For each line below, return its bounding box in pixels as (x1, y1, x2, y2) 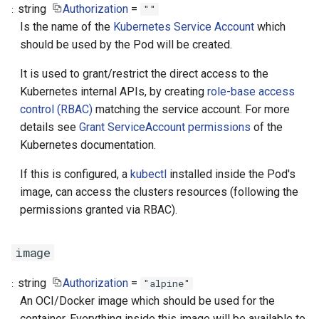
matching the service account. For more (93, 103, 290, 116)
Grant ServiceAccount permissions (79, 120, 251, 134)
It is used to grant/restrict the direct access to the (20, 67, 268, 80)
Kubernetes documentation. (20, 138, 156, 152)
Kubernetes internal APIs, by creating (20, 85, 207, 98)
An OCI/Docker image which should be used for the (20, 294, 275, 308)
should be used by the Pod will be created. (20, 38, 232, 51)
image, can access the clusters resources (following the (20, 185, 298, 199)
